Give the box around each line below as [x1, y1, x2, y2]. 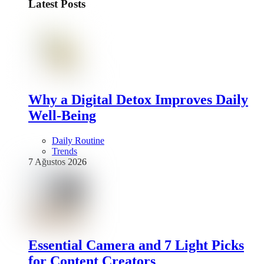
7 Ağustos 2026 [28, 156, 87, 167]
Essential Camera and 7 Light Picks [28, 237, 244, 253]
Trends [52, 146, 77, 156]
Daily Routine [52, 135, 104, 146]
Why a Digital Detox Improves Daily [28, 91, 248, 107]
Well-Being [28, 107, 96, 123]
